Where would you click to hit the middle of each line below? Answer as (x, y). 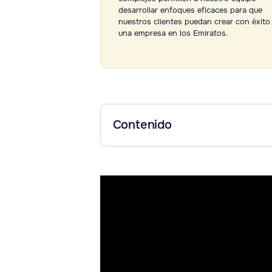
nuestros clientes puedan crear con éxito (194, 22)
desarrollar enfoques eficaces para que (190, 10)
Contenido (142, 125)
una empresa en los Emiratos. (173, 33)
